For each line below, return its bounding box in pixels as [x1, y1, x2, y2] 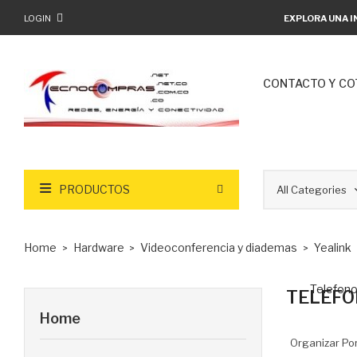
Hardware [73, 241, 124, 254]
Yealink [313, 241, 351, 254]
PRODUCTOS [59, 182, 130, 196]
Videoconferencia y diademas [140, 241, 297, 254]
